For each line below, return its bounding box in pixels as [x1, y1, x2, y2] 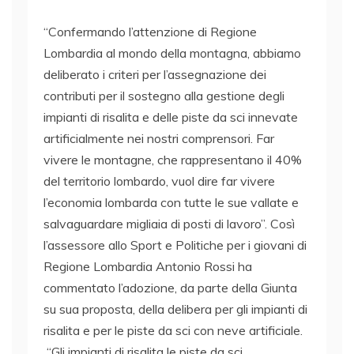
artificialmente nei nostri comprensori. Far [43, 130, 274, 147]
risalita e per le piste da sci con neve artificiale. [43, 322, 303, 339]
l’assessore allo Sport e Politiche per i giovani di [43, 237, 307, 254]
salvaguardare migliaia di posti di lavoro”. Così [43, 216, 295, 232]
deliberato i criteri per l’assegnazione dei [43, 66, 266, 83]
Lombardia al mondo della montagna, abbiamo [43, 45, 301, 62]
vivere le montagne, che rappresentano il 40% [43, 152, 302, 168]
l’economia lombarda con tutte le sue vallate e [43, 194, 299, 211]
